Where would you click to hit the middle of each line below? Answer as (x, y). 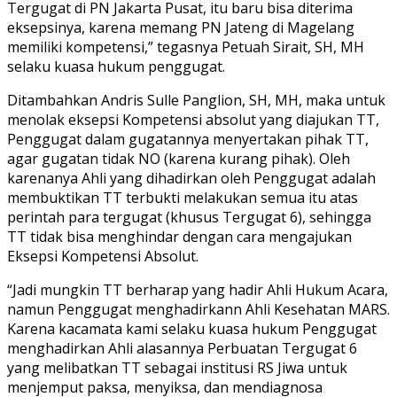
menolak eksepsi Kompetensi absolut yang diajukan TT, (193, 120)
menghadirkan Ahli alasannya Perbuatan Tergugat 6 (182, 349)
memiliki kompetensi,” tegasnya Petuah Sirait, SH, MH (186, 47)
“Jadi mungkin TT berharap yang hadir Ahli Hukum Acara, (198, 290)
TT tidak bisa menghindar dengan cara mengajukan (179, 237)
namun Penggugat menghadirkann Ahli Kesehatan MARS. (198, 310)
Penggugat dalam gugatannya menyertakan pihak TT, (188, 140)
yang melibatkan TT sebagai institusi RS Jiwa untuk (177, 368)
